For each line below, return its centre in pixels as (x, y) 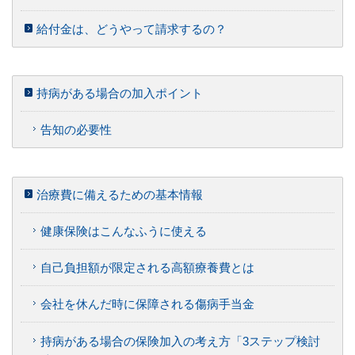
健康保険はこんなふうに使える (124, 231)
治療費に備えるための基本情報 (120, 194)
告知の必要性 (76, 130)
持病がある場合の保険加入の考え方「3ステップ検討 (180, 341)
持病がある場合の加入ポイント (120, 94)
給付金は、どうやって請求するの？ (132, 29)
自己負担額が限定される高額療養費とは (147, 268)
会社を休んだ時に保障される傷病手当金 (147, 304)
